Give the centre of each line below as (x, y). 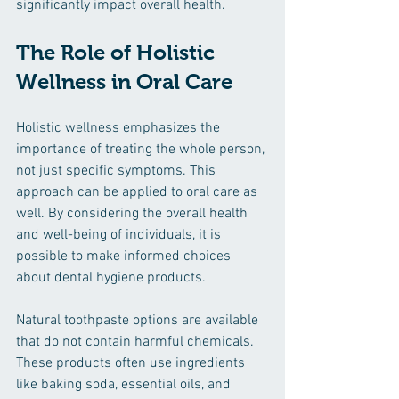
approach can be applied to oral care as (138, 192)
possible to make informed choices (125, 256)
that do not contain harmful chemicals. (137, 342)
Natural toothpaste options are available (139, 321)
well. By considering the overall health (134, 214)
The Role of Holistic (118, 52)
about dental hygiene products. (111, 278)
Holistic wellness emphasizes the (120, 128)
